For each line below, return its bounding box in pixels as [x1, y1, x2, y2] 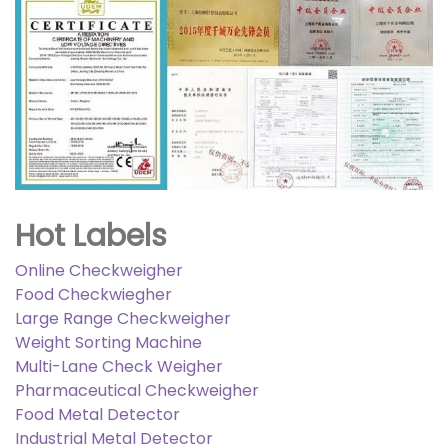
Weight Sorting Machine [15, 330, 202, 354]
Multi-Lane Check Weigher [15, 354, 223, 378]
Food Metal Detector [15, 402, 180, 426]
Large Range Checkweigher [15, 306, 231, 330]
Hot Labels [15, 214, 167, 257]
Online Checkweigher [15, 258, 183, 282]
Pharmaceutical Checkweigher [15, 378, 259, 402]
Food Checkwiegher [15, 282, 172, 306]
